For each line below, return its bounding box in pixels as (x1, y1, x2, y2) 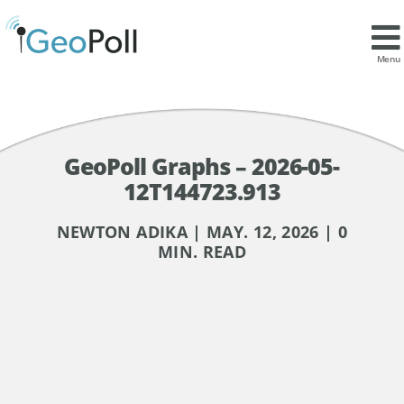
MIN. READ (157, 240, 247, 262)
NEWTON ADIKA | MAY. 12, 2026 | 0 (56, 220, 348, 243)
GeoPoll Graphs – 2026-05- (64, 150, 340, 181)
